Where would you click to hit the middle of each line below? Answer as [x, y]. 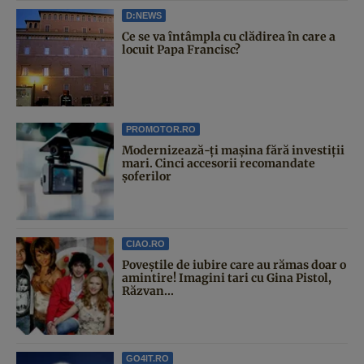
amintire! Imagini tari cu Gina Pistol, [227, 277]
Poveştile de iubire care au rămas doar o [234, 264]
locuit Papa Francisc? [181, 49]
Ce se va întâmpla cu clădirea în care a [229, 36]
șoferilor [147, 176]
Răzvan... [148, 290]
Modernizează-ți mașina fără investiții [233, 150]
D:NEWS [144, 15]
